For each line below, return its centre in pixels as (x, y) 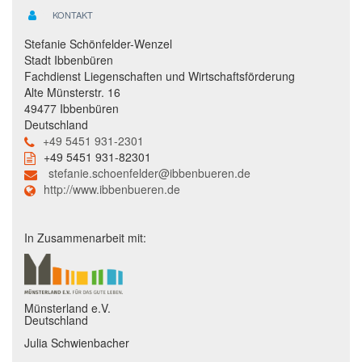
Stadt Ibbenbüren (69, 60)
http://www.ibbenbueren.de (112, 189)
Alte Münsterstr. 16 (72, 93)
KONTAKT (73, 14)
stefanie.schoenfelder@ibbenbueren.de (149, 173)
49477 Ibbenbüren (72, 109)
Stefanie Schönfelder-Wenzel (98, 44)
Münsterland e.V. (67, 308)
